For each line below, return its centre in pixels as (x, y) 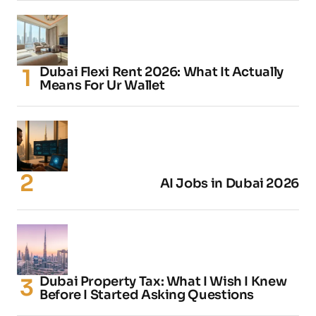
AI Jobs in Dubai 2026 (229, 183)
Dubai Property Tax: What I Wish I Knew (163, 281)
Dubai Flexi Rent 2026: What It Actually (162, 72)
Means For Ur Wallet (102, 85)
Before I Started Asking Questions (147, 294)
